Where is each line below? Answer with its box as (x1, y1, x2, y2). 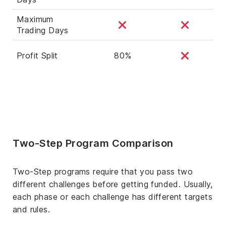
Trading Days (17, 25, 69, 35)
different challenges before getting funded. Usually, (13, 179, 213, 189)
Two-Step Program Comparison (13, 137, 174, 149)
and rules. (13, 204, 50, 214)
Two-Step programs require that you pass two (13, 166, 193, 177)
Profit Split (17, 50, 58, 61)
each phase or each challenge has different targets (13, 191, 212, 202)
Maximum (17, 14, 53, 24)
